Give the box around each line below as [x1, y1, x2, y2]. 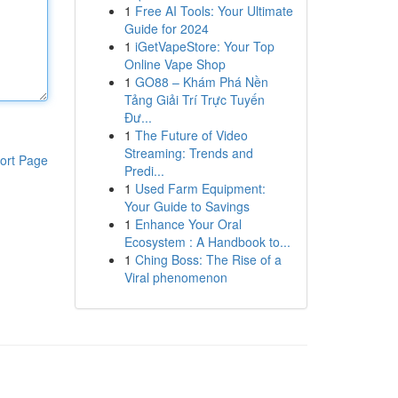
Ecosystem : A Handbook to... [123, 233, 291, 251]
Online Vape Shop [123, 55, 226, 73]
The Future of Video [134, 126, 248, 144]
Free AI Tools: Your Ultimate [134, 2, 293, 20]
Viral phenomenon [123, 268, 227, 286]
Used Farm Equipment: [134, 179, 266, 197]
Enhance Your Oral [134, 215, 242, 233]
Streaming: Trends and [123, 144, 253, 162]
